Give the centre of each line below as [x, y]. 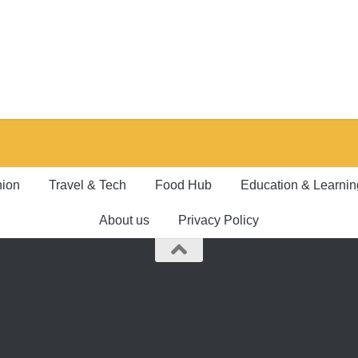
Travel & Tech [88, 185]
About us [124, 220]
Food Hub [183, 185]
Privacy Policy [219, 220]
